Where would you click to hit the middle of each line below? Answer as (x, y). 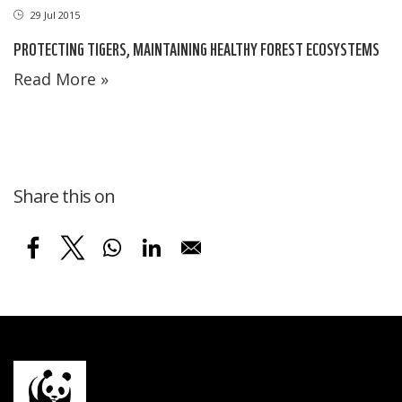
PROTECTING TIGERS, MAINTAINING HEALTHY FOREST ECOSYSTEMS (197, 48)
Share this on (64, 196)
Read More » (61, 79)
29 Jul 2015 (54, 14)
